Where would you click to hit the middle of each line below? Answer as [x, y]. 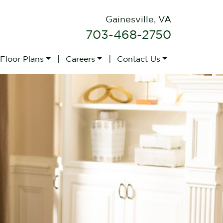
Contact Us [139, 59]
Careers [81, 59]
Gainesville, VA [138, 19]
